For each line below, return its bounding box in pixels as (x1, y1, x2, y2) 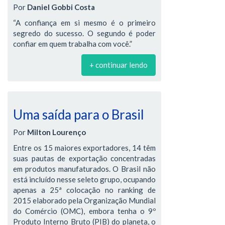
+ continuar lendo (89, 60, 148, 69)
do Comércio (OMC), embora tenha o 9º (13, 206, 156, 215)
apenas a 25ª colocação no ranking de (13, 185, 156, 194)
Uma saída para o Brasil (13, 106, 144, 123)
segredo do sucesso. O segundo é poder (13, 29, 156, 38)
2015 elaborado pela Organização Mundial (13, 195, 156, 205)
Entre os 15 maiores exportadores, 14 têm (13, 143, 156, 152)
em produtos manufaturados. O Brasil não (13, 164, 156, 173)
